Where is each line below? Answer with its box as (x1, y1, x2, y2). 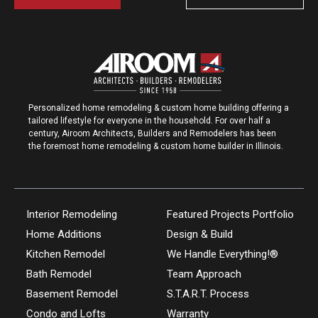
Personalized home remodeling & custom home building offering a (28, 103, 289, 113)
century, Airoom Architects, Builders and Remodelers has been (28, 128, 276, 138)
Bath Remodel (26, 268, 92, 280)
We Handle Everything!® (166, 248, 278, 261)
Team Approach (166, 268, 241, 280)
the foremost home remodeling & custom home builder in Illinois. (28, 141, 283, 151)
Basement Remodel (26, 287, 118, 300)
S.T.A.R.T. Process (166, 287, 249, 300)
